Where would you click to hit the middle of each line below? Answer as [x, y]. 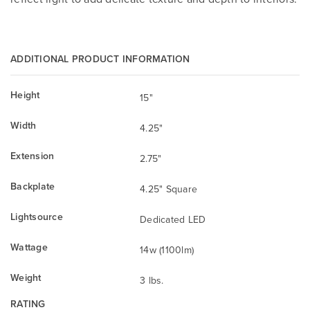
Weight [26, 277]
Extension [33, 155]
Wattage [29, 247]
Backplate [33, 186]
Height [25, 94]
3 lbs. [152, 280]
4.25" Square [168, 189]
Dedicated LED [173, 219]
